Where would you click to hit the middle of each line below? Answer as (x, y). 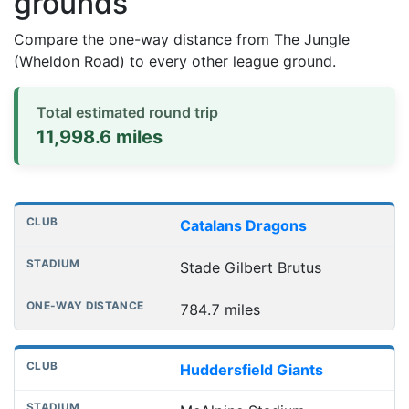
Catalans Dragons (243, 226)
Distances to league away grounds (132, 211)
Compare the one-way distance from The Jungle (182, 39)
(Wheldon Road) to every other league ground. (175, 61)
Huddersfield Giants (251, 369)
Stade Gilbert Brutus (250, 268)
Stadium (109, 224)
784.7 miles (220, 309)
